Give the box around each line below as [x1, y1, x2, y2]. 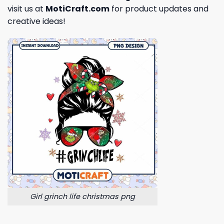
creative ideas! [7, 15, 65, 27]
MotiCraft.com [45, 3, 109, 15]
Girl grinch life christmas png [30, 191, 135, 201]
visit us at [7, 3, 45, 15]
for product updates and [109, 3, 208, 15]
